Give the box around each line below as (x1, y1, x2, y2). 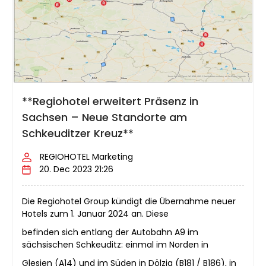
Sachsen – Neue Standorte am (22, 110, 187, 125)
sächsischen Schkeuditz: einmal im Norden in (22, 239, 208, 251)
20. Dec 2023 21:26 (39, 163, 114, 176)
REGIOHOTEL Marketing (40, 151, 133, 163)
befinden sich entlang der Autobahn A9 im (22, 226, 198, 239)
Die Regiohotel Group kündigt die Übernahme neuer (22, 195, 236, 208)
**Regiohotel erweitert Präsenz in (22, 94, 198, 109)
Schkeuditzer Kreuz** (22, 126, 134, 141)
